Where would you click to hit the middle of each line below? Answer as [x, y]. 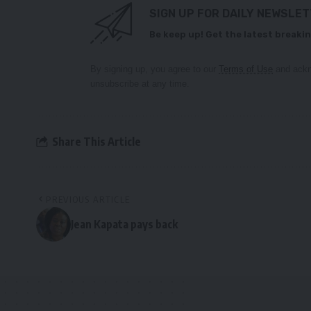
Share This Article [96, 141]
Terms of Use [246, 69]
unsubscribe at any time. [140, 84]
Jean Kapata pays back [124, 225]
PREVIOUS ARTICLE [88, 200]
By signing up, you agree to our [154, 69]
